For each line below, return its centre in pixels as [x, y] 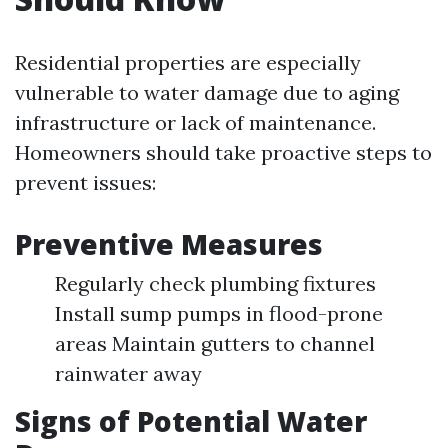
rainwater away [128, 373]
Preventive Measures [169, 244]
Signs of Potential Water [191, 421]
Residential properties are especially [188, 62]
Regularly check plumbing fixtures [215, 283]
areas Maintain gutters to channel [215, 343]
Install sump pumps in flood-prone [219, 313]
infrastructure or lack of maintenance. [195, 122]
